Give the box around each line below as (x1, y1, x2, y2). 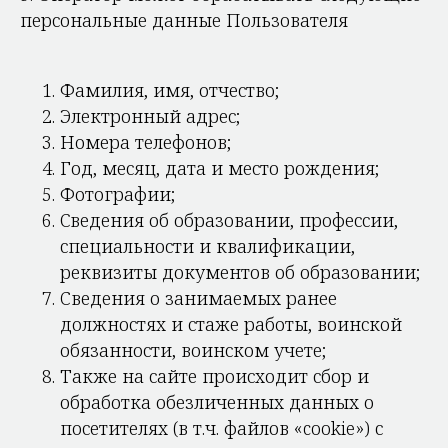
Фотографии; (60, 182, 175, 206)
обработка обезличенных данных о (60, 390, 374, 414)
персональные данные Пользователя (20, 8, 348, 32)
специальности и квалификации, (60, 234, 355, 258)
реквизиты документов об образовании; (60, 260, 420, 284)
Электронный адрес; (60, 104, 240, 128)
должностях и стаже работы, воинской (60, 312, 402, 336)
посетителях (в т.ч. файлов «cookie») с (60, 416, 383, 440)
